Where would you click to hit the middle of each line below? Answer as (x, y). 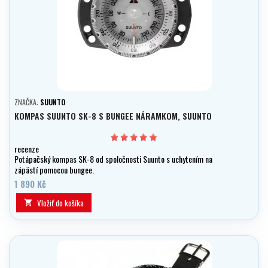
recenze (27, 148)
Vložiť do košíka (60, 203)
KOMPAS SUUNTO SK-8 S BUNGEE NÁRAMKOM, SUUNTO (113, 116)
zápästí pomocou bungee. (54, 170)
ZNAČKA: (27, 102)
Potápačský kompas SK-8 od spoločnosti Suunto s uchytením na (113, 159)
